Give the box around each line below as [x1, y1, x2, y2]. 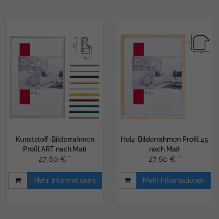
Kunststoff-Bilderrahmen [15, 135, 94, 143]
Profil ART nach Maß [23, 145, 87, 153]
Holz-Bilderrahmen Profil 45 [120, 135, 208, 143]
